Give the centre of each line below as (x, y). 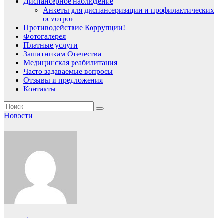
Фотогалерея (45, 36)
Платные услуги (51, 45)
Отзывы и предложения (63, 80)
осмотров (58, 19)
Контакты (40, 89)
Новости (18, 116)
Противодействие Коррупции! (74, 28)
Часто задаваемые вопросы (68, 72)
